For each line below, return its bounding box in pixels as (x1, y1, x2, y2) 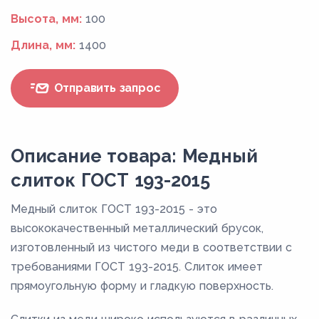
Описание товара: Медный (11, 145, 258, 167)
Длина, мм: (11, 38, 75, 52)
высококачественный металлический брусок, (11, 221, 263, 235)
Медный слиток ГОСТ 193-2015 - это (11, 202, 217, 216)
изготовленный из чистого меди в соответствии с (11, 240, 292, 254)
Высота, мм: (11, 11, 82, 26)
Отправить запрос (50, 81, 161, 95)
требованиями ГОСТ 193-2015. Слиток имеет (11, 259, 263, 273)
